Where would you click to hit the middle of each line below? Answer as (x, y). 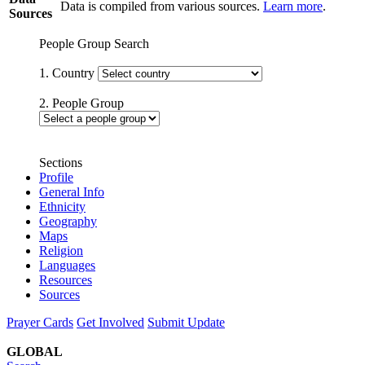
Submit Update (186, 322)
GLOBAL (35, 351)
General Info (72, 191)
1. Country (68, 73)
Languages (67, 265)
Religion (61, 250)
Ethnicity (62, 206)
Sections (61, 162)
